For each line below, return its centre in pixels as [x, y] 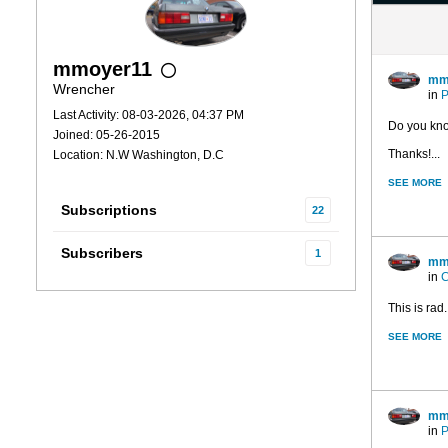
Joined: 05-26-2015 [106, 135]
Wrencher [84, 89]
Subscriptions [109, 210]
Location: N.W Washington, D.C [138, 155]
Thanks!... [414, 154]
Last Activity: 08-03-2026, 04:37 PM [148, 115]
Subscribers [102, 253]
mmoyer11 [102, 69]
